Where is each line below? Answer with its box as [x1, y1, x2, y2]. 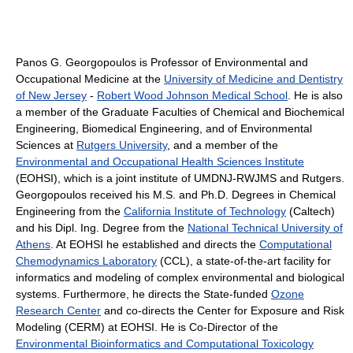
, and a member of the [167, 138, 278, 151]
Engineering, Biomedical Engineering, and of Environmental [16, 121, 312, 135]
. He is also [288, 88, 343, 102]
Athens [16, 237, 50, 251]
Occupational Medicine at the [16, 72, 164, 85]
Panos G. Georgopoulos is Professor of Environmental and [16, 55, 308, 69]
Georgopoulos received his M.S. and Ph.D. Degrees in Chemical [16, 188, 336, 201]
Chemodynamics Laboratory [16, 254, 157, 267]
